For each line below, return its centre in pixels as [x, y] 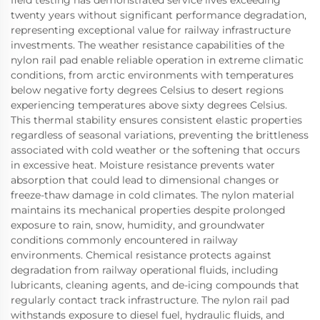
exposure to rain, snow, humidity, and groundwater [138, 225]
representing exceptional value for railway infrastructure [151, 30]
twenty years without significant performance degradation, [159, 15]
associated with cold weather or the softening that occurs [155, 150]
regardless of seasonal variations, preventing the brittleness [160, 135]
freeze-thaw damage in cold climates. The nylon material [152, 195]
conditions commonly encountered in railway [124, 240]
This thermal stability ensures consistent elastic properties [156, 120]
